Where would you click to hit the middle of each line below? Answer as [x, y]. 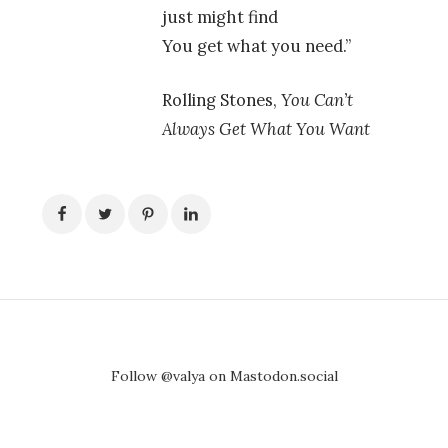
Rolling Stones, [221, 100]
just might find [220, 17]
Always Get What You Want [266, 129]
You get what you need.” [256, 46]
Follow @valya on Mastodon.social [224, 376]
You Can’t [317, 100]
